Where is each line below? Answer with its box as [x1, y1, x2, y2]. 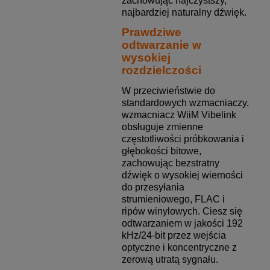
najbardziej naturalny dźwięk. [121, 7, 246, 18]
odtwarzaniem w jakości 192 [121, 218, 243, 229]
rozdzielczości [121, 64, 204, 77]
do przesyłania [121, 182, 184, 193]
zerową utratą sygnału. [121, 254, 218, 265]
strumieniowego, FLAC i [121, 194, 225, 205]
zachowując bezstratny [121, 158, 219, 169]
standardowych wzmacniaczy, [121, 98, 249, 108]
